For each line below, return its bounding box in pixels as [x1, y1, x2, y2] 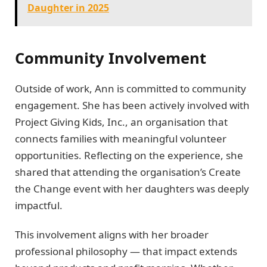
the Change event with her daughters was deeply [15, 182, 249, 196]
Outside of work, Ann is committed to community [15, 82, 246, 96]
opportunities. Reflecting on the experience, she [15, 148, 243, 163]
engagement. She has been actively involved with [15, 98, 250, 113]
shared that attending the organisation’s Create [15, 165, 241, 179]
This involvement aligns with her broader [15, 227, 209, 241]
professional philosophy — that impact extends [15, 244, 237, 258]
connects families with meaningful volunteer [15, 132, 226, 146]
